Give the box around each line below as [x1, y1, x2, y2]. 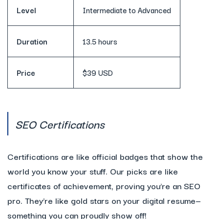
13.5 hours [83, 35, 117, 47]
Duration [17, 35, 47, 47]
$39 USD [83, 66, 113, 79]
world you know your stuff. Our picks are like [7, 164, 178, 178]
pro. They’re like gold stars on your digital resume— [7, 194, 201, 207]
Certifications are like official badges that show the [7, 150, 203, 163]
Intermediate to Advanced [83, 4, 171, 16]
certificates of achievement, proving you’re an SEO [7, 179, 200, 193]
